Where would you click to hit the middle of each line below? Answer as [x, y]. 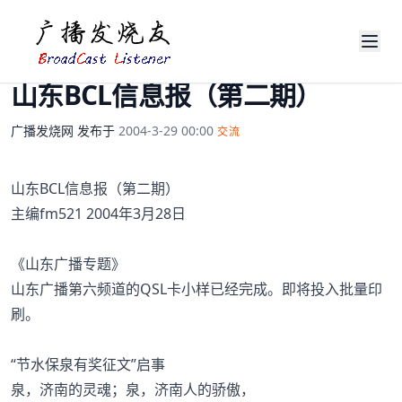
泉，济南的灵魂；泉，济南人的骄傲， [133, 389]
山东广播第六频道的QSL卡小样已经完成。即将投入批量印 [197, 289]
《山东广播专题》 [68, 264]
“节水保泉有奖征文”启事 [88, 364]
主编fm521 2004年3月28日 [98, 214]
